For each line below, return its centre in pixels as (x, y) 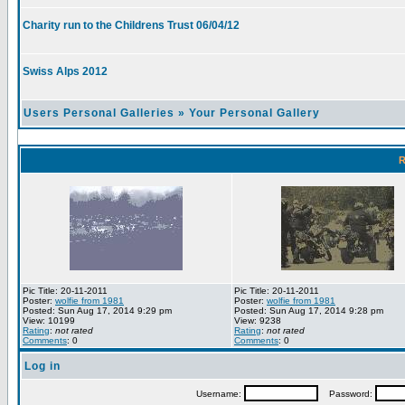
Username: (220, 394)
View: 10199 (49, 320)
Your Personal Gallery (254, 113)
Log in (42, 366)
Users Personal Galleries (99, 113)
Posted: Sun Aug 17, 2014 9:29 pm (97, 311)
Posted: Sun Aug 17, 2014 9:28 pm (309, 311)
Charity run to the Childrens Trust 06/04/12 (131, 25)
